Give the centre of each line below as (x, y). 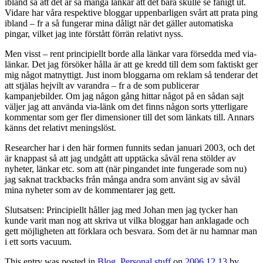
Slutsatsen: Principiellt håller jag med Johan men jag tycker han (121, 210)
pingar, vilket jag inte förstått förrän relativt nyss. (94, 33)
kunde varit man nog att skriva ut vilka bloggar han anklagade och (127, 220)
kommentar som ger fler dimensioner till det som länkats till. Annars (129, 117)
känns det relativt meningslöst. (60, 127)
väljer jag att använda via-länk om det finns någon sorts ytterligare (126, 106)
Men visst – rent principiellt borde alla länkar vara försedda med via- (131, 53)
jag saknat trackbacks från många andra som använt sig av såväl (122, 179)
